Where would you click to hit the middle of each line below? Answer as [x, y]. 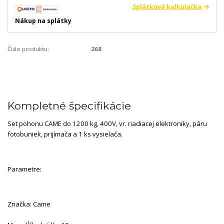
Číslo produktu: [28, 48]
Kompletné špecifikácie [69, 105]
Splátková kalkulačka [167, 7]
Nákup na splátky [43, 21]
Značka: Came [29, 204]
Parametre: [24, 169]
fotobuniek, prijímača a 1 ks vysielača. [65, 134]
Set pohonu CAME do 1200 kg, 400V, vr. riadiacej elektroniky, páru [107, 123]
